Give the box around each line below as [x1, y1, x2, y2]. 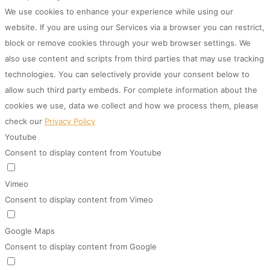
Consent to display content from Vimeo [5, 195, 153, 205]
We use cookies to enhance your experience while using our [5, 7, 233, 17]
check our [5, 116, 45, 127]
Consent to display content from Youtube [5, 148, 162, 158]
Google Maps [5, 226, 55, 236]
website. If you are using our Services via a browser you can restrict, [5, 22, 265, 33]
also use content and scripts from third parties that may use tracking [5, 54, 264, 64]
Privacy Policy [45, 116, 95, 127]
